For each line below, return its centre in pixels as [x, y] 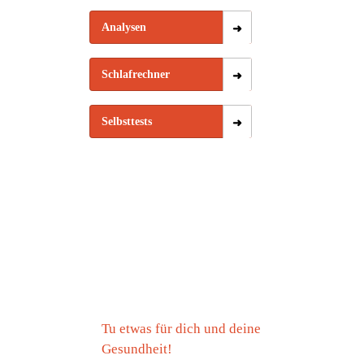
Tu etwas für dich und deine [181, 329]
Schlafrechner [135, 74]
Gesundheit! [136, 349]
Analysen [123, 27]
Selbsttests [126, 121]
